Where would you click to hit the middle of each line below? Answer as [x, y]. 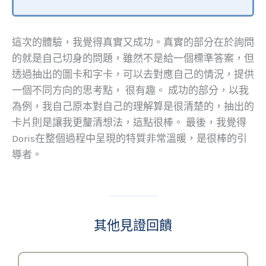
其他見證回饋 [133, 225]
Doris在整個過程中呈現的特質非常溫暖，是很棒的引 [129, 138]
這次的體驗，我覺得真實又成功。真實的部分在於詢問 [133, 42]
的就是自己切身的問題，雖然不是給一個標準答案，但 [133, 58]
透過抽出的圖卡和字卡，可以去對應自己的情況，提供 [133, 74]
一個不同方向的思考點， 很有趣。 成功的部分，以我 [130, 90]
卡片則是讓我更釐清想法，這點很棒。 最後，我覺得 [129, 122]
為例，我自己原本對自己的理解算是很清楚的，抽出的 [133, 106]
